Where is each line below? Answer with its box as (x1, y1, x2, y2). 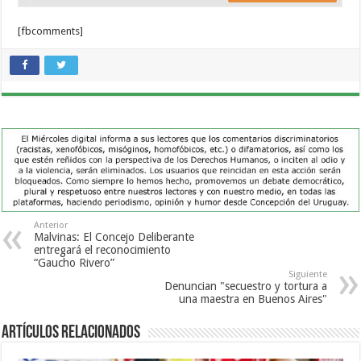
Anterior (34, 220, 68, 231)
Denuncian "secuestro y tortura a (164, 280, 327, 293)
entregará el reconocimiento (34, 243, 172, 257)
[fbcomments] (18, 25, 84, 38)
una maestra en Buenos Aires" (178, 293, 327, 306)
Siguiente (288, 269, 327, 280)
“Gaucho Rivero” (34, 256, 115, 270)
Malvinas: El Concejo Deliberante (34, 230, 195, 244)
